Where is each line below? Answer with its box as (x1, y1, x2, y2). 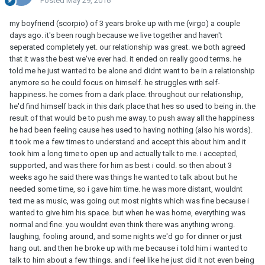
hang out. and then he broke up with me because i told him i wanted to (9, 244, 248, 253)
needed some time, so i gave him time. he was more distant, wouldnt (9, 185, 243, 194)
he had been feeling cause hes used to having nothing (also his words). (9, 125, 253, 135)
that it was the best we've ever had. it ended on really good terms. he (9, 54, 241, 64)
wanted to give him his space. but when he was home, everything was (9, 208, 245, 218)
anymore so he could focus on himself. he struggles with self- (9, 78, 220, 88)
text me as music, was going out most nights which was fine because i (9, 196, 249, 206)
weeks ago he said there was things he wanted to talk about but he (9, 173, 237, 182)
